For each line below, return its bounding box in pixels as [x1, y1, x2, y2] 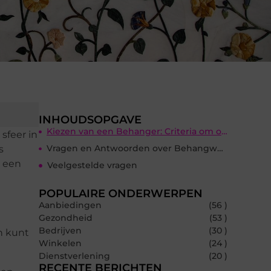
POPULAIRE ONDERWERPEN [39, 187, 203, 201]
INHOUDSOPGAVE [39, 113, 142, 127]
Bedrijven [39, 225, 82, 237]
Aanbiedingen [39, 200, 102, 211]
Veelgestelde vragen [47, 160, 137, 171]
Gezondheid [39, 212, 93, 224]
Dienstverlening [39, 250, 110, 262]
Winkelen [39, 238, 82, 249]
